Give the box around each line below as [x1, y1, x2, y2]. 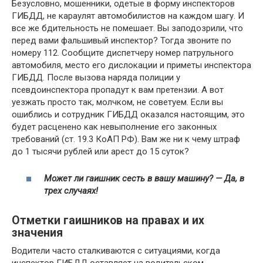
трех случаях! [44, 186, 98, 196]
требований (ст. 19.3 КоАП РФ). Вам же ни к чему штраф [12, 133, 240, 144]
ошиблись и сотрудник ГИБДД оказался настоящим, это [12, 109, 245, 120]
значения [12, 226, 63, 240]
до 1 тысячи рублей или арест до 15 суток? [12, 146, 189, 157]
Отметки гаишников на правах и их [12, 214, 204, 228]
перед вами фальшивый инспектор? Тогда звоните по [12, 35, 231, 46]
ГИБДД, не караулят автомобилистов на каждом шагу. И [12, 10, 244, 21]
